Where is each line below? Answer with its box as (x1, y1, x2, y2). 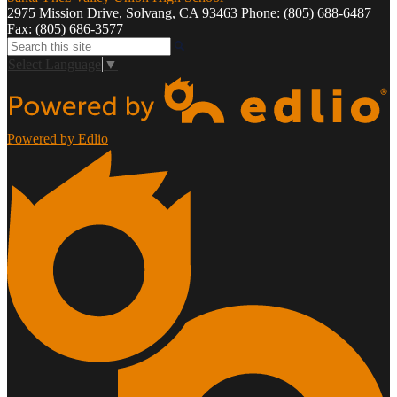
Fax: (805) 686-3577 (7, 20, 123, 36)
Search (6, 35, 44, 51)
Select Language (8, 57, 101, 73)
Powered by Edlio (7, 131, 108, 147)
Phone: (241, 4, 284, 20)
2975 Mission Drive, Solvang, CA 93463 (7, 4, 237, 20)
